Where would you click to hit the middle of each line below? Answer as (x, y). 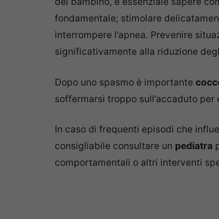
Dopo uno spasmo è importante (125, 82)
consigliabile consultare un (115, 146)
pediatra (194, 146)
